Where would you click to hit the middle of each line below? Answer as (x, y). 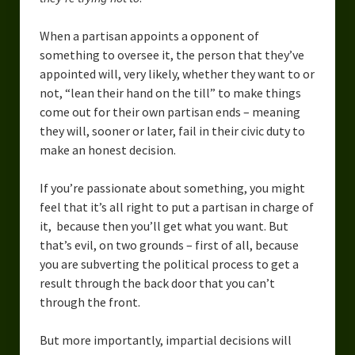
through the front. (90, 302)
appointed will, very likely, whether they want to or (177, 73)
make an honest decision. (107, 149)
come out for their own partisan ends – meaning (170, 111)
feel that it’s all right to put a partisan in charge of (176, 206)
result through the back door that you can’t (157, 282)
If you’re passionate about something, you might (172, 187)
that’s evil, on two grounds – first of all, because (169, 244)
